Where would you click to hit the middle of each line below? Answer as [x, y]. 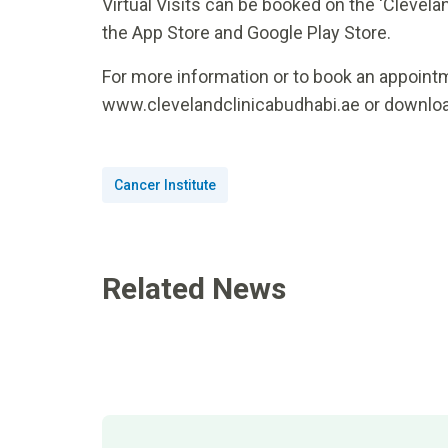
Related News [194, 289]
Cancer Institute [165, 185]
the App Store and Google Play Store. [250, 33]
